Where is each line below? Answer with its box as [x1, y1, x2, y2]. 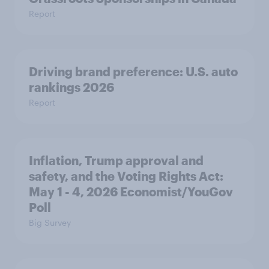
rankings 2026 [29, 80, 114, 95]
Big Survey [29, 217, 71, 228]
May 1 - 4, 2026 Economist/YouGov [29, 184, 233, 199]
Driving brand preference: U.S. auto [29, 64, 238, 79]
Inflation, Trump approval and [29, 153, 204, 168]
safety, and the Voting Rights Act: [29, 169, 223, 184]
